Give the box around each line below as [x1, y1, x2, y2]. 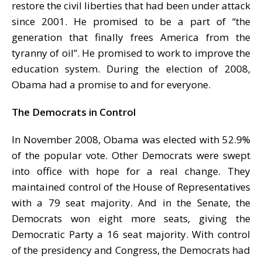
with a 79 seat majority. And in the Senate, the [12, 195, 250, 209]
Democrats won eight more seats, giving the [12, 211, 250, 225]
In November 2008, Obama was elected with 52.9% [12, 132, 250, 146]
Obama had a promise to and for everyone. [12, 77, 211, 91]
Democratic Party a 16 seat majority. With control [12, 227, 250, 241]
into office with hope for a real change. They [12, 164, 250, 178]
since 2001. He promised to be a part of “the [12, 14, 250, 28]
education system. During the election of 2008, [12, 61, 250, 75]
